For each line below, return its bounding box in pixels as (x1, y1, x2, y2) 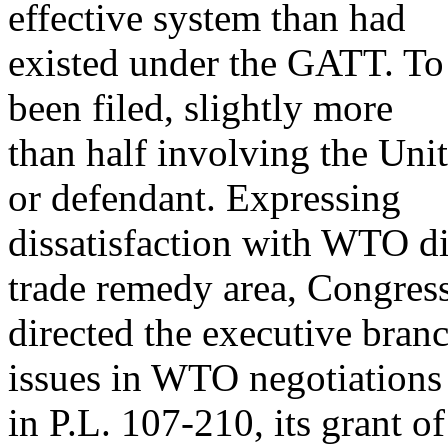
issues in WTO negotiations (8, 356, 442, 399)
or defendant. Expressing (8, 176, 401, 219)
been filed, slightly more (8, 86, 393, 129)
